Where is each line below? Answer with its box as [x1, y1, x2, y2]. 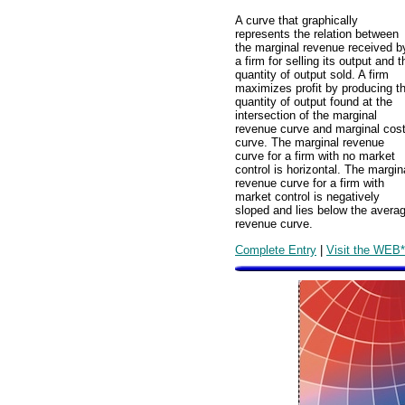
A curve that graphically [235, 14, 358, 28]
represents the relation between [235, 27, 399, 42]
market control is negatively [235, 190, 380, 204]
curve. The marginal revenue [235, 136, 384, 150]
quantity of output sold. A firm [235, 68, 389, 82]
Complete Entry [235, 242, 316, 257]
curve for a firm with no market [235, 149, 395, 164]
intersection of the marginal [235, 108, 377, 123]
